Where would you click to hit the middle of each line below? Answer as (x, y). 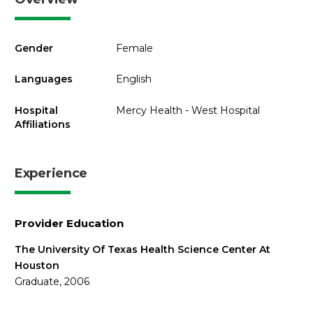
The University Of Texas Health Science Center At (143, 249)
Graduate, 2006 (52, 281)
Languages (44, 79)
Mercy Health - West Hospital (188, 110)
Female (134, 48)
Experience (51, 173)
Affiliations (43, 124)
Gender (34, 48)
